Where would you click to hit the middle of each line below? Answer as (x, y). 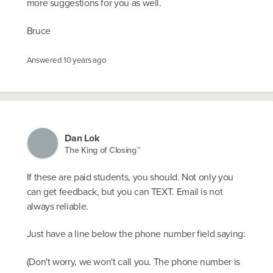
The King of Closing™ (103, 150)
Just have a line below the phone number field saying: (136, 234)
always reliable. (57, 206)
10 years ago (85, 60)
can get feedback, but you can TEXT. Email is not (125, 191)
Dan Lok (82, 138)
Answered (45, 60)
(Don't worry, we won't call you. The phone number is (133, 261)
